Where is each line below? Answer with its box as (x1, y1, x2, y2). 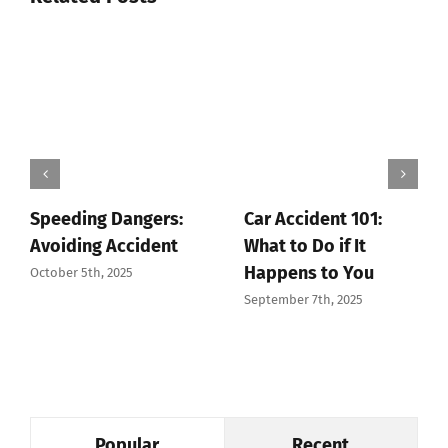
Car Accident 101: (244, 208, 382, 231)
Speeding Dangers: (30, 208, 183, 231)
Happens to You (244, 262, 374, 285)
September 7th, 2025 (244, 291, 363, 307)
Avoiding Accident (30, 235, 178, 258)
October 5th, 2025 (30, 264, 133, 280)
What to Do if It (244, 235, 366, 258)
